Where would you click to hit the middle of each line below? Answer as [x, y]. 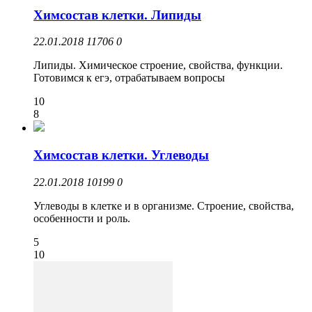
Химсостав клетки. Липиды [117, 15]
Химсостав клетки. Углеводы [121, 155]
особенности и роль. [82, 218]
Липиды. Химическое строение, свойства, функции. [158, 65]
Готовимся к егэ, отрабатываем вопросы [129, 78]
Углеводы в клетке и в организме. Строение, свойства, [164, 205]
